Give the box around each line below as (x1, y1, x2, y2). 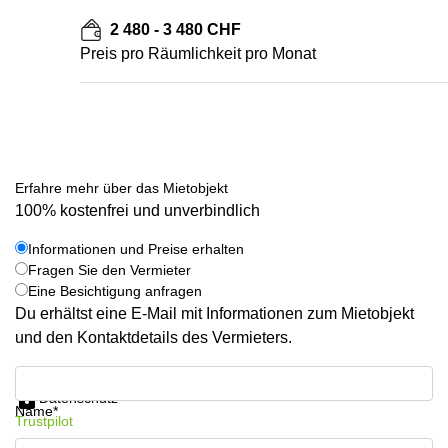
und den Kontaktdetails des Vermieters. (15, 329, 292, 346)
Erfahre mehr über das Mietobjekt (15, 180, 228, 196)
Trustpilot (15, 413, 73, 429)
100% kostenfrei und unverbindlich (15, 202, 260, 219)
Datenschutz (39, 389, 118, 406)
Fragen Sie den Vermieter (28, 262, 191, 278)
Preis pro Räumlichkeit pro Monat (80, 45, 316, 62)
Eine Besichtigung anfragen (28, 283, 202, 299)
